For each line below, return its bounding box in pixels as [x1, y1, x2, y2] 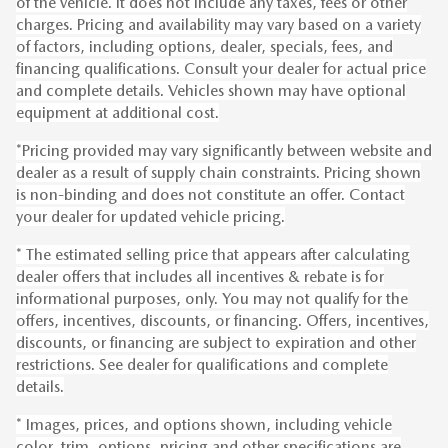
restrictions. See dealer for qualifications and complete [16, 354, 388, 374]
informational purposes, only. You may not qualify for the [16, 288, 408, 308]
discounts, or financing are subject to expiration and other [16, 332, 416, 352]
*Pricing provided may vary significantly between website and [16, 140, 432, 160]
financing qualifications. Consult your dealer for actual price [16, 58, 426, 78]
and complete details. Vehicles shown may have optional [16, 80, 406, 100]
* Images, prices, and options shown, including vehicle [16, 414, 392, 434]
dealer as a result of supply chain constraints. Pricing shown [16, 162, 421, 182]
